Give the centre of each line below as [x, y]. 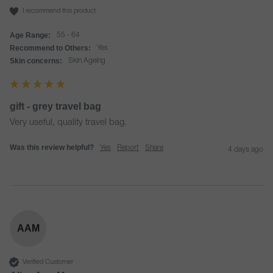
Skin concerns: [36, 61]
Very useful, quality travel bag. [68, 123]
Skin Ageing [89, 61]
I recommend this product [59, 11]
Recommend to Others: [50, 48]
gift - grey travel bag [55, 106]
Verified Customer [48, 262]
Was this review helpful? [52, 147]
